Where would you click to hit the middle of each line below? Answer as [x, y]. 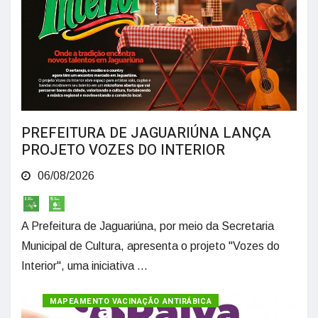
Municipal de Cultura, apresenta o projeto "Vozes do [150, 246]
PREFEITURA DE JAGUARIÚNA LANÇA [146, 133]
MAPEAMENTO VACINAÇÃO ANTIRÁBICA [131, 301]
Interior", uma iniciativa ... [84, 265]
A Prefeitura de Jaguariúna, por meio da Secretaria [148, 226]
